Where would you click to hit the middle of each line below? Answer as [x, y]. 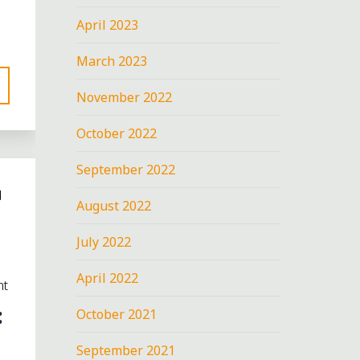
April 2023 [108, 25]
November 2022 [125, 97]
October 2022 [117, 133]
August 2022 [114, 205]
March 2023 [112, 61]
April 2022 [108, 278]
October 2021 [117, 314]
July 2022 [104, 241]
